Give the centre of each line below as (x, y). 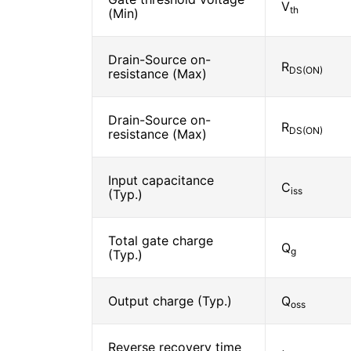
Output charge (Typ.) (170, 301)
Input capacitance (161, 180)
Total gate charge (161, 241)
